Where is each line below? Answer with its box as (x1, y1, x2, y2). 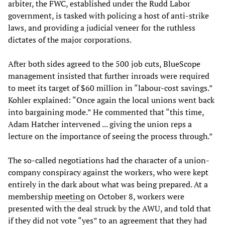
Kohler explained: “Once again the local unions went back (8, 94, 214, 105)
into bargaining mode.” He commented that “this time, (8, 106, 204, 118)
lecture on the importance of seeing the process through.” (8, 130, 213, 142)
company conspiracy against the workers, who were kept (8, 166, 208, 178)
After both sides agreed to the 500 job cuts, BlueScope (8, 58, 200, 69)
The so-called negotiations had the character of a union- (8, 154, 209, 166)
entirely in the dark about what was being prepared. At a (8, 178, 208, 190)
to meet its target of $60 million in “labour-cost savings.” (8, 82, 212, 93)
